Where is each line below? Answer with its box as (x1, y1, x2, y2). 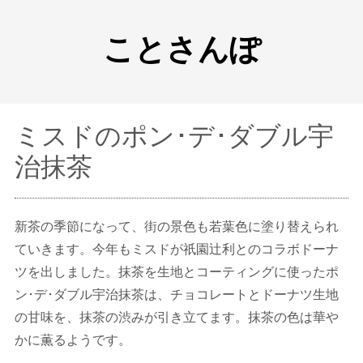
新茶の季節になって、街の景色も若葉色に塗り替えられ (14, 217, 339, 235)
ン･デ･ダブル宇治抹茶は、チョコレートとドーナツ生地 (14, 285, 339, 303)
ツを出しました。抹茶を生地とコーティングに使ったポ (14, 263, 339, 280)
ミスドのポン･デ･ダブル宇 (14, 117, 334, 152)
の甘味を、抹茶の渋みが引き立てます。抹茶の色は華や (14, 308, 339, 326)
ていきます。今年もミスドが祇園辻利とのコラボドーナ (14, 240, 339, 258)
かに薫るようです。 (14, 331, 131, 348)
